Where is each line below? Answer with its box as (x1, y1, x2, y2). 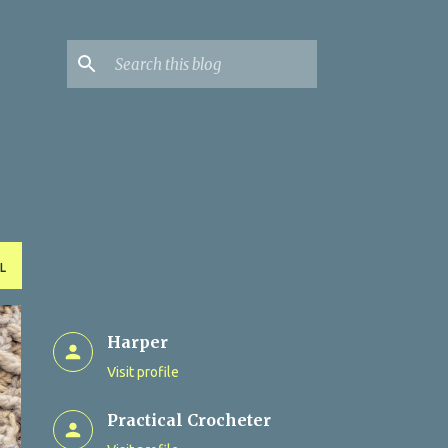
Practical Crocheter (106, 410, 271, 430)
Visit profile (106, 364, 179, 380)
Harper (106, 332, 168, 352)
